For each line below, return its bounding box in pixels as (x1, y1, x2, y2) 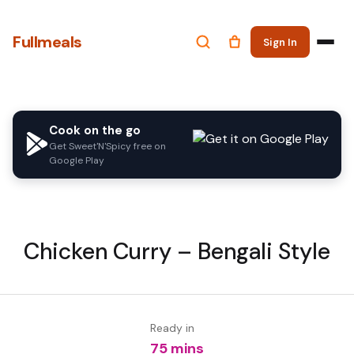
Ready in (150, 321, 194, 335)
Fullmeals (13, 32, 82, 52)
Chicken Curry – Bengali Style (24, 237, 330, 266)
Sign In (263, 35, 297, 49)
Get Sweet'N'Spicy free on (49, 140, 166, 153)
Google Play (49, 154, 104, 167)
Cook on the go (49, 122, 141, 138)
